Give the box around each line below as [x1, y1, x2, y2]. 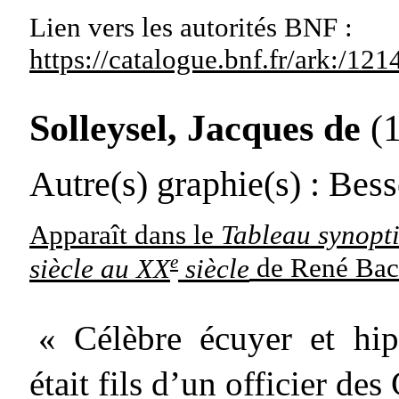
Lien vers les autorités [29, 12, 277, 43]
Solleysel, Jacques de [29, 108, 361, 149]
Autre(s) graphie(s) [29, 163, 301, 204]
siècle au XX [29, 252, 170, 284]
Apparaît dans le [29, 219, 221, 251]
